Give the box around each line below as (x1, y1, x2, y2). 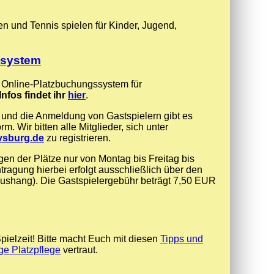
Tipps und (160, 234, 203, 245)
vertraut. (61, 245, 98, 256)
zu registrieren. (44, 132, 111, 143)
